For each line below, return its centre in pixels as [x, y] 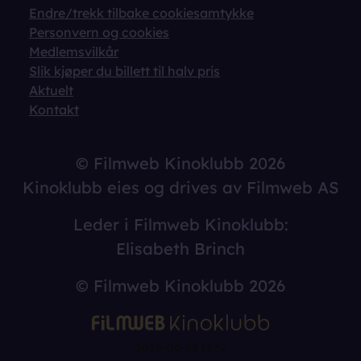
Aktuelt [51, 90]
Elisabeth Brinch [180, 248]
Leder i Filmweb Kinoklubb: [180, 224]
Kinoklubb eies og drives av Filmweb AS [180, 187]
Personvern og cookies [99, 32]
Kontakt [54, 109]
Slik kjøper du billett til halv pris [124, 71]
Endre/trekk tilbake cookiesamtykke [141, 12]
